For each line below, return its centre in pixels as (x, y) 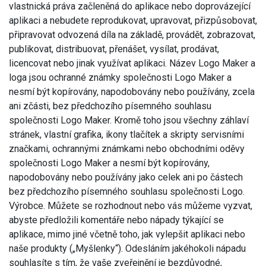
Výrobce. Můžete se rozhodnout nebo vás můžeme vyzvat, (131, 205)
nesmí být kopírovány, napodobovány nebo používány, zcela (132, 91)
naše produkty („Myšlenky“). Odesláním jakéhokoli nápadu (127, 248)
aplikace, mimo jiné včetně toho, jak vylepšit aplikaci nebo (127, 234)
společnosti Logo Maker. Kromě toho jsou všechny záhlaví (129, 120)
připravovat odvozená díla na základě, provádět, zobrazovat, (132, 34)
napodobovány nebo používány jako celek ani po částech (126, 177)
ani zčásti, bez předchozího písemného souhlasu (110, 106)
